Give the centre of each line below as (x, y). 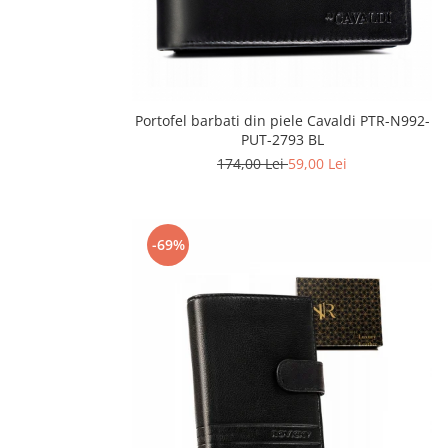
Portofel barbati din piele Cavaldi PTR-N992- (282, 121)
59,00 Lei (317, 164)
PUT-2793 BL (282, 140)
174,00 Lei (252, 164)
